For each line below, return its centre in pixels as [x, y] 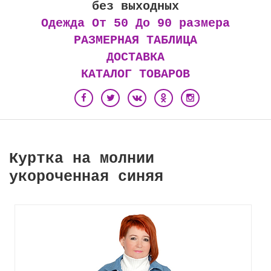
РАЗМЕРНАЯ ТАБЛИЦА [135, 40]
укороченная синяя [86, 177]
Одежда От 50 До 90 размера [135, 23]
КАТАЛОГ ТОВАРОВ [135, 74]
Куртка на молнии [82, 158]
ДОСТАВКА [135, 57]
